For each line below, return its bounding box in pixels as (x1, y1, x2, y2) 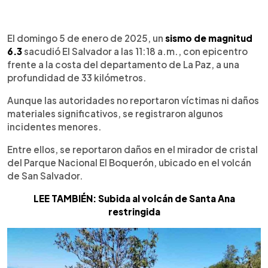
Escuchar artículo (54, 31, 127, 42)
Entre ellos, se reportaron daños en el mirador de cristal (7, 143, 258, 155)
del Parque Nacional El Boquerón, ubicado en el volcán (7, 156, 251, 168)
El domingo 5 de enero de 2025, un (7, 32, 165, 44)
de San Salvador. (7, 169, 83, 181)
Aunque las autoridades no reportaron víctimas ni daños (7, 94, 259, 106)
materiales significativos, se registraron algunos (7, 107, 223, 119)
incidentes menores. (7, 120, 102, 132)
